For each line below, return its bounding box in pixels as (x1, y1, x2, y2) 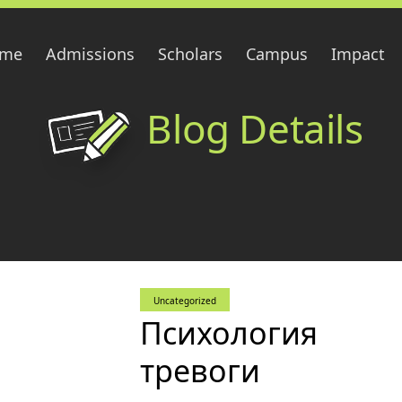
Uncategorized (153, 296, 217, 305)
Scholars (158, 46, 223, 62)
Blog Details (146, 110, 363, 147)
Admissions (46, 46, 135, 62)
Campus (246, 46, 308, 62)
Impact (331, 46, 385, 62)
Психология (140, 319, 319, 347)
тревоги (140, 356, 261, 385)
